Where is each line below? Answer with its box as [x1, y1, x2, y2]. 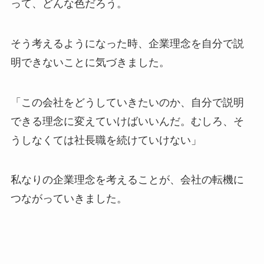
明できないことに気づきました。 [10, 56, 170, 68]
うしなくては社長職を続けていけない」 [10, 134, 202, 146]
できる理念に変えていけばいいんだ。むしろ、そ [10, 115, 244, 127]
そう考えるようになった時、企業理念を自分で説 [10, 37, 244, 49]
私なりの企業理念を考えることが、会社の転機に [10, 174, 244, 186]
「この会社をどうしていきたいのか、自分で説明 [10, 96, 244, 108]
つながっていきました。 [10, 193, 127, 205]
